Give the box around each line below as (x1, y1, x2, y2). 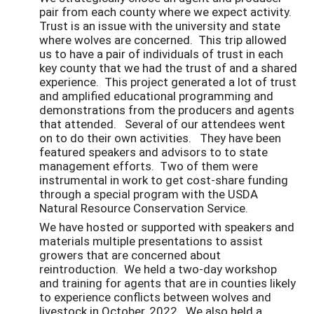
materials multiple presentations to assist (39, 232, 263, 249)
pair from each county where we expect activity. (39, 4, 294, 20)
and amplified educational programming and (39, 88, 273, 104)
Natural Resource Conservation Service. (39, 200, 254, 217)
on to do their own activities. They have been (39, 130, 281, 146)
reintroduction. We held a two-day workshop (39, 260, 277, 277)
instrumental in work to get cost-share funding (39, 172, 288, 189)
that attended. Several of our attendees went (39, 116, 285, 132)
